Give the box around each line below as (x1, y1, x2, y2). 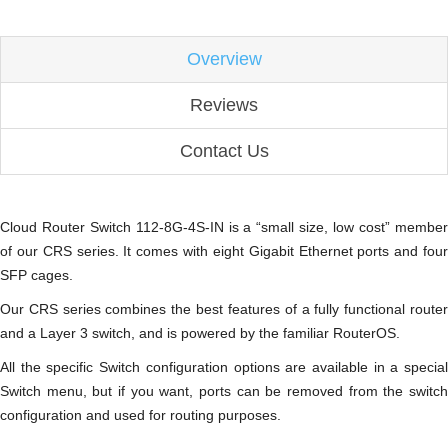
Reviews (190, 94, 258, 115)
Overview (186, 48, 262, 69)
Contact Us (179, 140, 269, 161)
